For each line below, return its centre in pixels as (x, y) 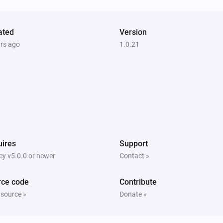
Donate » (133, 194)
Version (133, 32)
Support (134, 143)
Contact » (134, 156)
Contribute (138, 182)
